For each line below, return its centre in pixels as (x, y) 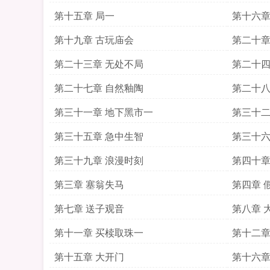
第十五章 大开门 (89, 256)
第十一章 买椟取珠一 (99, 232)
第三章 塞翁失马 (89, 184)
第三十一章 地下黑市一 (104, 112)
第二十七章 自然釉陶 (99, 88)
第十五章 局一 (84, 15)
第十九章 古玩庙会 (94, 39)
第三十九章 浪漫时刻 (99, 160)
